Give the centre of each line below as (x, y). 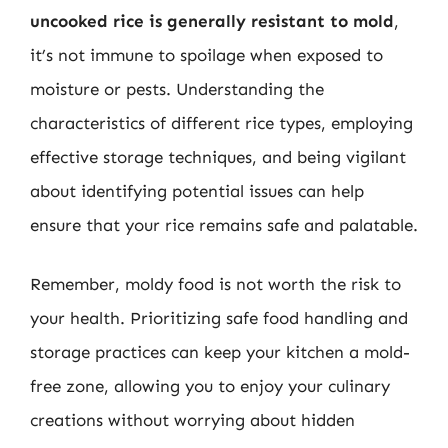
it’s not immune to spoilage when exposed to (206, 54)
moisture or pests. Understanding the (177, 88)
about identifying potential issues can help (197, 190)
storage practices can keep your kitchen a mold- (220, 352)
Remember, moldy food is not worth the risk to (215, 284)
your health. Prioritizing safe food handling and (219, 318)
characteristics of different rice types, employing (221, 122)
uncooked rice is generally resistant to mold (212, 20)
